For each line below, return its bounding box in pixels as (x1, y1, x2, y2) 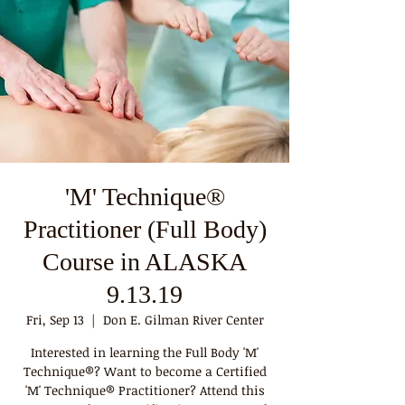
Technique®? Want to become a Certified (23, 363, 267, 380)
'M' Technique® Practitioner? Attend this (24, 381, 265, 399)
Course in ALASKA (42, 248, 247, 276)
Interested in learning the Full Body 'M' (31, 344, 259, 361)
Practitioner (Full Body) (23, 215, 267, 243)
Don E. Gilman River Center (102, 311, 264, 328)
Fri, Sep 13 (25, 311, 84, 328)
